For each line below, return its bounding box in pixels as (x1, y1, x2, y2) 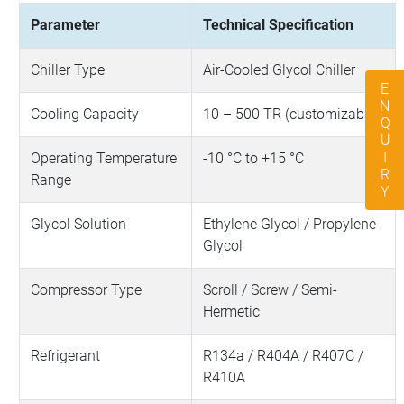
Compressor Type (31, 280, 142, 298)
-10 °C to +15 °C (203, 149, 305, 167)
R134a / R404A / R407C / (203, 346, 364, 364)
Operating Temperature (31, 149, 178, 167)
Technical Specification (203, 15, 354, 33)
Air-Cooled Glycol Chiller (203, 60, 356, 78)
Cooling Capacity (31, 105, 140, 123)
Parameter (31, 15, 101, 33)
